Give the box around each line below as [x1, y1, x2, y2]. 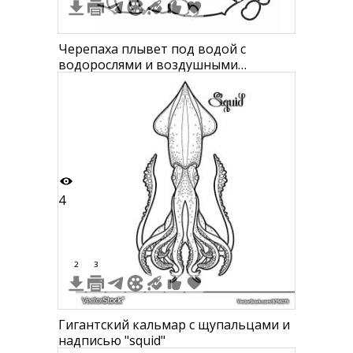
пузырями [58, 72, 120, 89]
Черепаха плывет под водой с [58, 40, 246, 58]
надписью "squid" [58, 332, 165, 349]
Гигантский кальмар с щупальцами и [58, 316, 290, 333]
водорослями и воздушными [58, 56, 238, 73]
